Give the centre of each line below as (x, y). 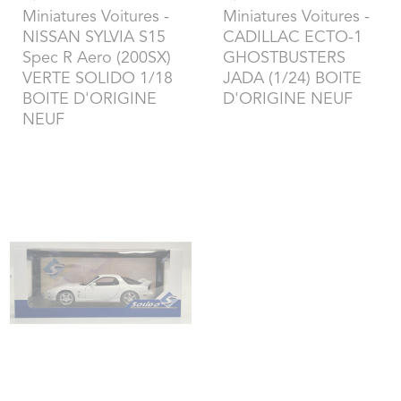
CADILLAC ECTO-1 (292, 37)
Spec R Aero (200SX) (96, 58)
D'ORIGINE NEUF (287, 99)
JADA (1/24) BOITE (292, 78)
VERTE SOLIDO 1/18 (97, 78)
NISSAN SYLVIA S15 (94, 37)
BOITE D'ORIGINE (89, 99)
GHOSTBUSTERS (284, 58)
